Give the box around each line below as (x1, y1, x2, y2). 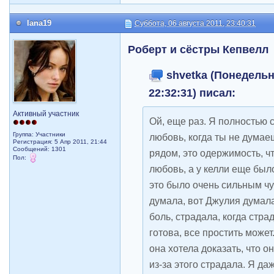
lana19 (27, 18, 52, 28)
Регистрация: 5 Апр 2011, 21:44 (13, 138, 108, 145)
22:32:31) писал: (149, 86, 236, 99)
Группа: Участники (13, 131, 66, 138)
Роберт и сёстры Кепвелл (128, 43, 269, 56)
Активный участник (13, 109, 80, 118)
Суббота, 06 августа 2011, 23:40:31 (135, 19, 256, 28)
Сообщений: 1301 (13, 146, 67, 152)
